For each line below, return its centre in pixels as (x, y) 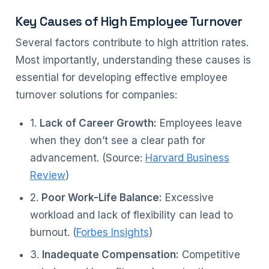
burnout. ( (53, 232)
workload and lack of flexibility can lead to (131, 215)
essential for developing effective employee (122, 77)
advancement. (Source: (88, 158)
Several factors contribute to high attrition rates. (132, 43)
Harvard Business (187, 158)
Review (48, 175)
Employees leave (199, 123)
